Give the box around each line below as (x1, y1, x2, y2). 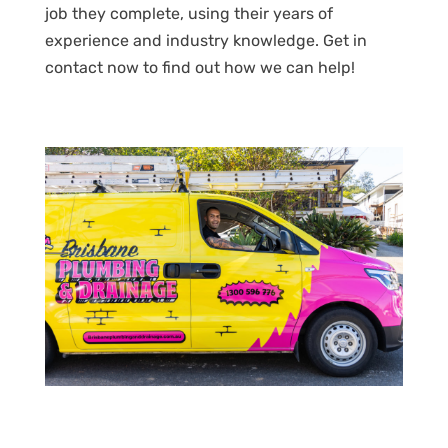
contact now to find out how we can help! (44, 58, 355, 78)
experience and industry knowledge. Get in (44, 31, 367, 51)
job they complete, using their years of (44, 4, 333, 24)
